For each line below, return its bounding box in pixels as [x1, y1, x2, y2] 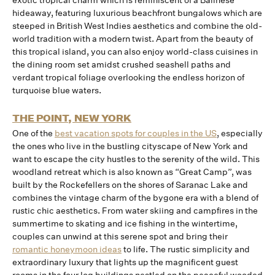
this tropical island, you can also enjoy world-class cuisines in [12, 46, 258, 57]
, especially [217, 128, 263, 139]
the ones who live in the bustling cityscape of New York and [12, 141, 248, 152]
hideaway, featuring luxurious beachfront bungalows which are [12, 7, 262, 18]
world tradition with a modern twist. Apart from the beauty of [12, 33, 253, 44]
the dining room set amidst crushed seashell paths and [12, 59, 231, 70]
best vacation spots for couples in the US [55, 128, 217, 139]
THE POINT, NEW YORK [12, 112, 131, 125]
